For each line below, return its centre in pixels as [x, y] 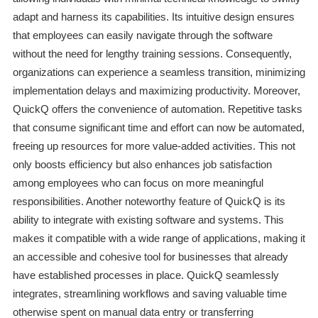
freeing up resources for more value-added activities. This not [154, 146]
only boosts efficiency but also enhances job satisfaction [142, 165]
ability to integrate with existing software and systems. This [148, 220]
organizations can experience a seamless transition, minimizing [159, 72]
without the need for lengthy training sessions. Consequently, [152, 54]
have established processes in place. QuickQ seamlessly [146, 275]
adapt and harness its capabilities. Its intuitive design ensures [153, 17]
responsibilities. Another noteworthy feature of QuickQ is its [149, 202]
